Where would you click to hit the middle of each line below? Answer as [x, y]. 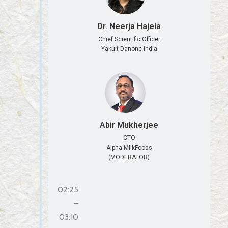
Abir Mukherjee [129, 125]
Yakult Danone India [129, 49]
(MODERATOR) [129, 157]
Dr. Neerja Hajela [129, 26]
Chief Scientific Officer [129, 39]
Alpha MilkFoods [129, 147]
